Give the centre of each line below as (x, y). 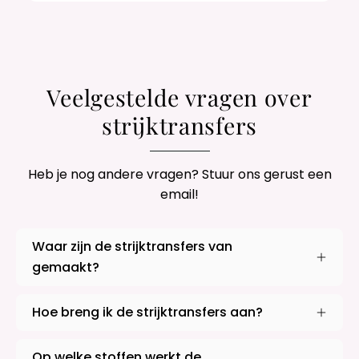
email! (179, 195)
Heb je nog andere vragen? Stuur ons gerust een (179, 175)
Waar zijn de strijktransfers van (132, 247)
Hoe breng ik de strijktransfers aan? (147, 313)
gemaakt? (66, 268)
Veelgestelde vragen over (179, 97)
